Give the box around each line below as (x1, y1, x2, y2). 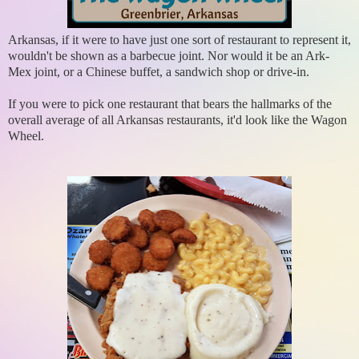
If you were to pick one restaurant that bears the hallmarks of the (8, 97, 332, 111)
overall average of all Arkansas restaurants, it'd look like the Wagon (8, 113, 347, 127)
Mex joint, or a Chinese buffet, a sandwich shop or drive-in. (8, 65, 309, 79)
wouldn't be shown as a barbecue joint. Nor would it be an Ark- (8, 49, 329, 63)
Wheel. (8, 129, 44, 143)
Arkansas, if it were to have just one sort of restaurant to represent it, (8, 33, 351, 47)
